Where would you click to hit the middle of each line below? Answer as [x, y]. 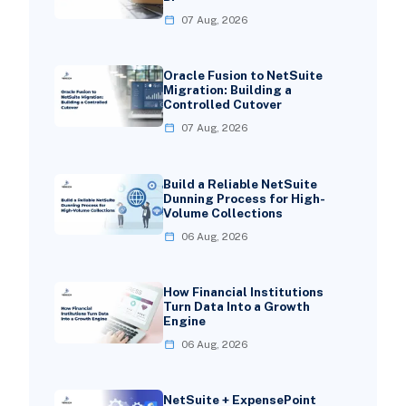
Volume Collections [222, 213]
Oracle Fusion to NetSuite [242, 76]
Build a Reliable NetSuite [240, 184]
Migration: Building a [227, 90]
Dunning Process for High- [244, 198]
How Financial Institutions [243, 291]
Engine [184, 320]
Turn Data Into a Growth [236, 306]
